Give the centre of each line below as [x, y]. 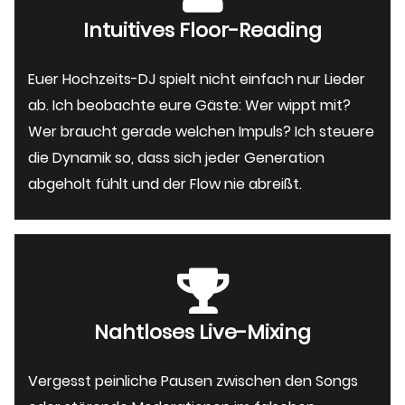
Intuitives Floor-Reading [202, 30]
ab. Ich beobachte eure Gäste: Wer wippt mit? [189, 105]
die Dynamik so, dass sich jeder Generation [176, 157]
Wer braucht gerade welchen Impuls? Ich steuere [201, 131]
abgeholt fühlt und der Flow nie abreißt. [165, 184]
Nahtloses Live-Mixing [202, 332]
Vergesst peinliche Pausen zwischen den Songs [193, 381]
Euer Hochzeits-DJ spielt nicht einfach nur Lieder [197, 79]
